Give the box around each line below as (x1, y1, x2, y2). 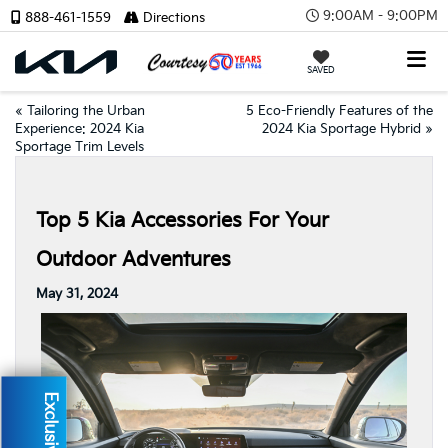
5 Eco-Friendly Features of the (246, 103, 433, 119)
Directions (139, 10, 205, 26)
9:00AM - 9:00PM (323, 7, 438, 24)
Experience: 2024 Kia (15, 121, 144, 137)
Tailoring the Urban (27, 103, 145, 119)
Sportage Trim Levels (15, 139, 144, 155)
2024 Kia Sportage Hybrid (262, 121, 421, 137)
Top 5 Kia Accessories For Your (36, 209, 329, 233)
